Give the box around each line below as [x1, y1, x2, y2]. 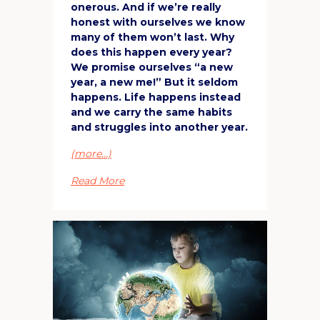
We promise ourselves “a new [71, 60, 233, 74]
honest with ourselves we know [71, 15, 245, 29]
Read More [71, 174, 124, 187]
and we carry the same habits [71, 105, 232, 119]
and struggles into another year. [71, 120, 248, 134]
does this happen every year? [71, 45, 232, 59]
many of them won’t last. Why [71, 30, 234, 44]
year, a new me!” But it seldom [71, 75, 238, 89]
